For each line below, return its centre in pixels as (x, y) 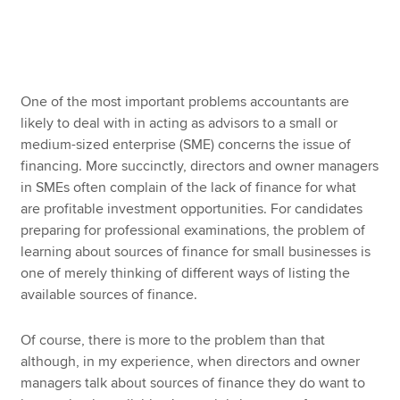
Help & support (67, 222)
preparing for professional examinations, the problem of (193, 230)
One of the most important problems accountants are (185, 102)
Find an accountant (80, 179)
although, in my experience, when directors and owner (191, 361)
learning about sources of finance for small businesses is (196, 252)
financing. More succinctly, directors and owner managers (200, 166)
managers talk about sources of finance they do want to (193, 383)
